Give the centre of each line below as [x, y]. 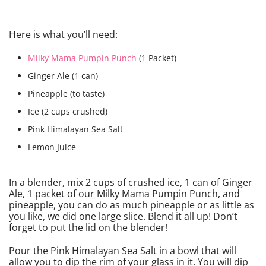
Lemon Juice [52, 147]
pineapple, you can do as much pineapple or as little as [132, 205]
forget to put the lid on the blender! [88, 227]
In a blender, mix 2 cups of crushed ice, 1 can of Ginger [131, 182]
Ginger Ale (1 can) [63, 75]
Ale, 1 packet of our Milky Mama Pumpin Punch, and [124, 193]
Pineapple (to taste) [66, 93]
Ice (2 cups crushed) [68, 111]
